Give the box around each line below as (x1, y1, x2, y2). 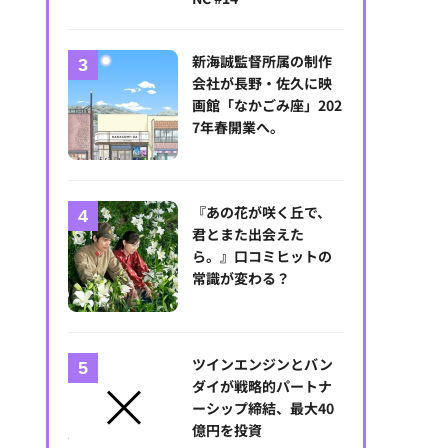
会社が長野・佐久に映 (192, 73, 333, 93)
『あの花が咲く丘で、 (192, 202, 332, 223)
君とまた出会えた (192, 224, 305, 245)
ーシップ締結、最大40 (192, 397, 335, 418)
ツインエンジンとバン (192, 353, 334, 374)
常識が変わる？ (192, 268, 291, 289)
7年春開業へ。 (192, 117, 285, 137)
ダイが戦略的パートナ (192, 375, 333, 396)
